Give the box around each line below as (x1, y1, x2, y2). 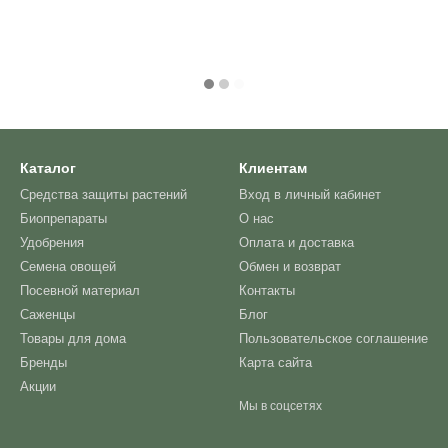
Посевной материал (20, 283, 140, 298)
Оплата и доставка (239, 235, 354, 250)
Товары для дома (20, 331, 126, 346)
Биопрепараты (20, 211, 107, 226)
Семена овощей (20, 259, 116, 274)
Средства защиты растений (20, 187, 187, 202)
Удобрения (20, 235, 84, 250)
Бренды (20, 355, 67, 370)
